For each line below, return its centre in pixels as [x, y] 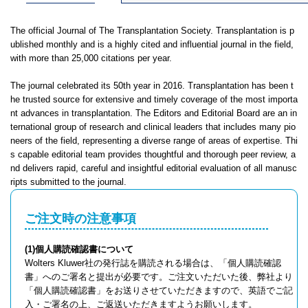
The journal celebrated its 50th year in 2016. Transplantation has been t [152, 86]
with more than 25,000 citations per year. [91, 58]
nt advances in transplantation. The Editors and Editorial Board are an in [154, 113]
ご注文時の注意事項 [80, 219]
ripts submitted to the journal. [68, 182]
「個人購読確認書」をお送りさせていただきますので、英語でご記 [159, 290]
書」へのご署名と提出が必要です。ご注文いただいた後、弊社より [159, 277]
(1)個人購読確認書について [79, 249]
